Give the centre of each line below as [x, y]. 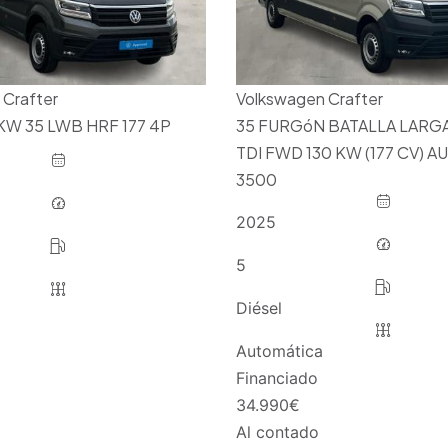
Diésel [258, 307]
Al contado [277, 431]
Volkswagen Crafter [309, 98]
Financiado [276, 377]
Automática [279, 350]
